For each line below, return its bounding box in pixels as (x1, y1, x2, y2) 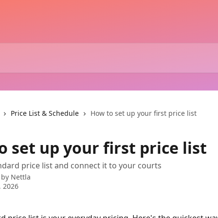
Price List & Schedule (11, 109, 79, 118)
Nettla (11, 172, 31, 182)
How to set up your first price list (91, 109, 197, 118)
